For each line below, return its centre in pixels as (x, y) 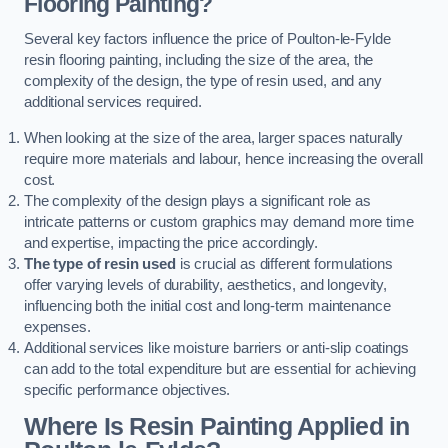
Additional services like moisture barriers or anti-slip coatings (216, 347)
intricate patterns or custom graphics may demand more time (219, 221)
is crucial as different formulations (284, 263)
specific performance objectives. (127, 389)
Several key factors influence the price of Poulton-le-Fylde (207, 39)
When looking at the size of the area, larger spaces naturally (214, 137)
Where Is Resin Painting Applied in (217, 427)
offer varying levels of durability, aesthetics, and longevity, (205, 284)
